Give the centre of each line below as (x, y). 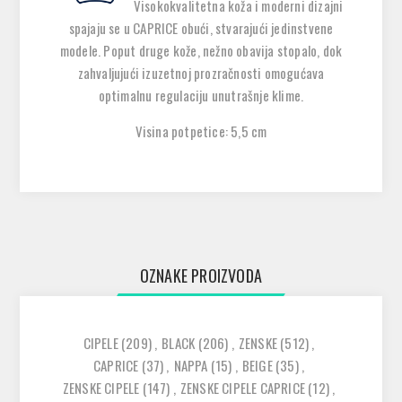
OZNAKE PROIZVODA (201, 275)
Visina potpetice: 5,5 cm (201, 131)
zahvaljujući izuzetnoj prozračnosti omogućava (201, 72)
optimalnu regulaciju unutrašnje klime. (201, 95)
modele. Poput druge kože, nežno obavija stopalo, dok (201, 50)
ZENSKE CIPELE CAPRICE (242, 387)
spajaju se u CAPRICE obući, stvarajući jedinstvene (201, 27)
